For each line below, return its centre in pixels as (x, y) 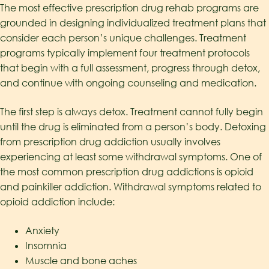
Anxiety (42, 230)
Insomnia (46, 245)
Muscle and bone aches (81, 260)
